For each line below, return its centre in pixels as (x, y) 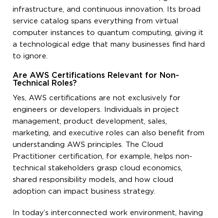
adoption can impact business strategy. (84, 191)
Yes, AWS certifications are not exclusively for (97, 98)
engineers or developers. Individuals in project (96, 109)
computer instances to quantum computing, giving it (108, 33)
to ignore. (30, 56)
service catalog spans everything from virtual (96, 21)
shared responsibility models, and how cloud (93, 180)
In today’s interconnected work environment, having (108, 213)
